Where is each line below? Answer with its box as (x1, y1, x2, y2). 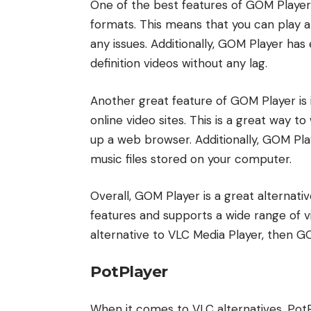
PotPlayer (90, 262, 168, 281)
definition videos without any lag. (90, 56, 267, 71)
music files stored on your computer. (90, 151, 292, 167)
